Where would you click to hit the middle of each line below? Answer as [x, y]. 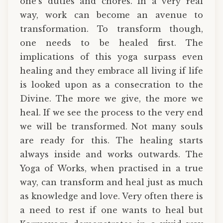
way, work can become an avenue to [111, 15]
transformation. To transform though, [111, 29]
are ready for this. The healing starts [111, 140]
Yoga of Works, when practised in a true [111, 168]
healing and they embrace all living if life [111, 70]
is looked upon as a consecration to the [111, 84]
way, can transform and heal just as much [111, 182]
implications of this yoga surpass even [111, 56]
